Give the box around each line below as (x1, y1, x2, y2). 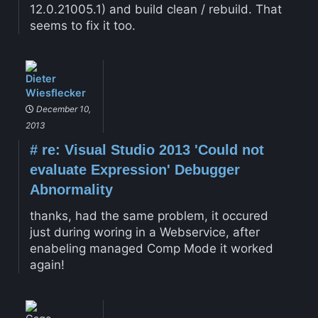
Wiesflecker (25, 87, 86, 99)
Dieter (25, 72, 56, 85)
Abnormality (29, 182, 113, 198)
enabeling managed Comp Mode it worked (29, 241, 273, 256)
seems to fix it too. (29, 18, 136, 33)
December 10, (33, 104, 91, 115)
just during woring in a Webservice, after (29, 225, 260, 240)
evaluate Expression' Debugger (29, 162, 240, 178)
